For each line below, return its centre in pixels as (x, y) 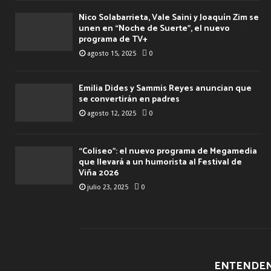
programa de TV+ (113, 39)
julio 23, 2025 (108, 187)
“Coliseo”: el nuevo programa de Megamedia (168, 151)
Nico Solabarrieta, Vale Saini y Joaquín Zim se (169, 18)
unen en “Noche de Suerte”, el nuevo (154, 28)
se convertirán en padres (129, 99)
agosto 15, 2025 (112, 53)
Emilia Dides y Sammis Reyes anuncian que (165, 88)
